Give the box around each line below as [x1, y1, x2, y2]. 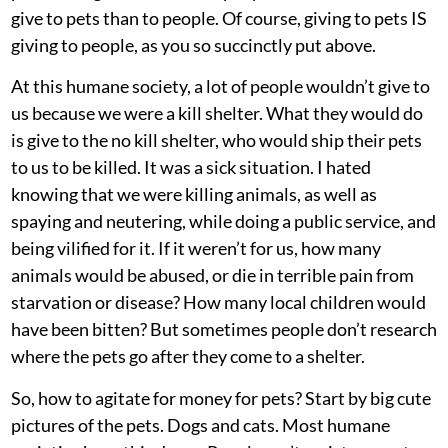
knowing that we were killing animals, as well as [11, 183, 377, 206]
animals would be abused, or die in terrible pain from [11, 264, 414, 287]
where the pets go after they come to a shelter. [11, 345, 365, 368]
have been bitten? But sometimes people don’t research [11, 318, 437, 341]
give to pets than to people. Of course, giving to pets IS [11, 6, 427, 29]
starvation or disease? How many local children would [11, 291, 426, 314]
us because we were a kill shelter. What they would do [11, 102, 423, 125]
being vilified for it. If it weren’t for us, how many [11, 237, 381, 260]
